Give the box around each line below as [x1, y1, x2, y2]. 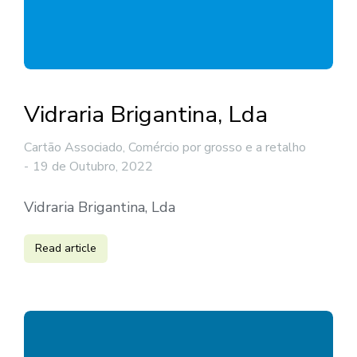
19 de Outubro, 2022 [33, 158, 153, 176]
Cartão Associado [24, 139, 123, 157]
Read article [35, 241, 96, 257]
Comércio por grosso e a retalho [128, 139, 306, 157]
